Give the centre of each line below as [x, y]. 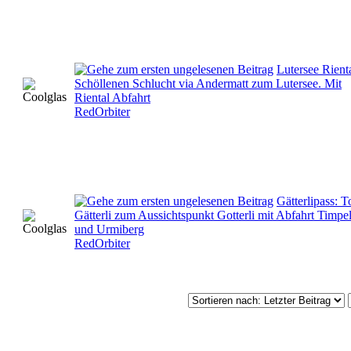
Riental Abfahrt [112, 97]
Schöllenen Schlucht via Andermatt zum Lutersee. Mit [208, 83]
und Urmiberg [109, 229]
